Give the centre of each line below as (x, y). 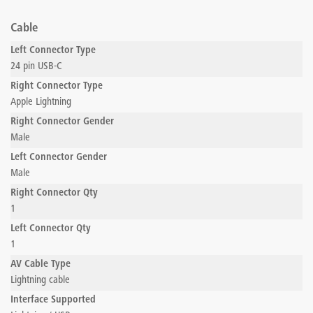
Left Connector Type (53, 51)
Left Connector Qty (51, 229)
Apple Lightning (41, 102)
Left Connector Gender (59, 158)
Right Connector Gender (62, 122)
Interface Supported (53, 300)
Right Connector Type (57, 86)
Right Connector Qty (54, 193)
